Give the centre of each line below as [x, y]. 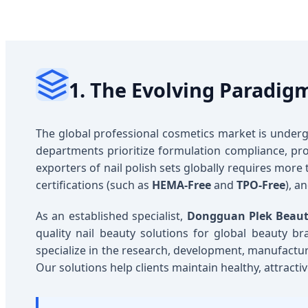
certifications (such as [94, 185]
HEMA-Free [181, 185]
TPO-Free [261, 185]
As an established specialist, [111, 216]
